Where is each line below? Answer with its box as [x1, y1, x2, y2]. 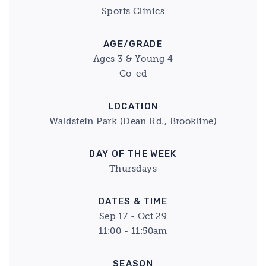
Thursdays [109, 163, 157, 174]
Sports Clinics [101, 6, 165, 17]
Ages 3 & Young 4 [93, 53, 173, 64]
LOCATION [107, 101, 159, 112]
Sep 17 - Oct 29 [99, 211, 167, 221]
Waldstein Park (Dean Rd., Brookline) [49, 116, 217, 126]
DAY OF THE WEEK [89, 148, 177, 159]
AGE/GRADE [103, 39, 163, 49]
